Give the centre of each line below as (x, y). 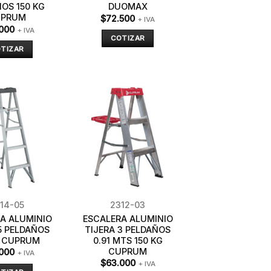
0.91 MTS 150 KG (128, 240)
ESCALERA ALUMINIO (128, 218)
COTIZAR (128, 38)
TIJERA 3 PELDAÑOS (128, 229)
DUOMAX (128, 7)
